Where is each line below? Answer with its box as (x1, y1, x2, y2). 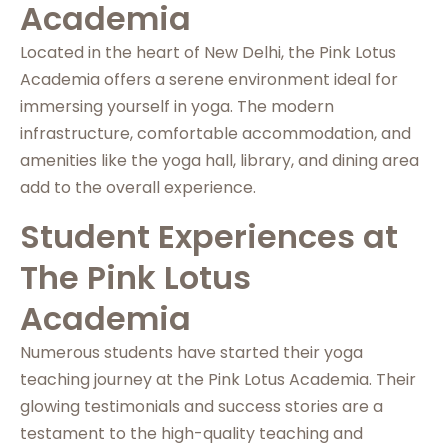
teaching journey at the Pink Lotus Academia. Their (20, 368, 416, 391)
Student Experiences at (20, 214, 398, 259)
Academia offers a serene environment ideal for (20, 68, 398, 91)
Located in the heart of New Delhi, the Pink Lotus (20, 41, 396, 64)
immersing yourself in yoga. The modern (20, 95, 334, 118)
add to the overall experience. (20, 176, 256, 199)
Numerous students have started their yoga (20, 341, 363, 364)
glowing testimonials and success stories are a (20, 395, 383, 418)
